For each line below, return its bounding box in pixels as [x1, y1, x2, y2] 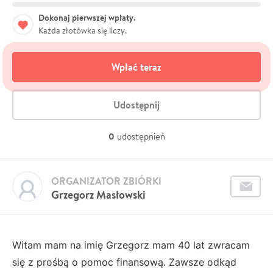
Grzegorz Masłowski [51, 186, 146, 202]
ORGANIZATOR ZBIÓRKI [51, 174, 161, 188]
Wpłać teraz [112, 60, 161, 74]
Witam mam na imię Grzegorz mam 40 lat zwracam [12, 238, 250, 251]
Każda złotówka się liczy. [38, 24, 127, 36]
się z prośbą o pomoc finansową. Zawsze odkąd [12, 255, 236, 268]
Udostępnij [113, 97, 160, 112]
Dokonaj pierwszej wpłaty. [38, 11, 136, 24]
